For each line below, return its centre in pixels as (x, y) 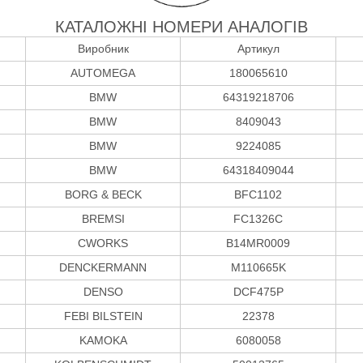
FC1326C (258, 218)
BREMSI (103, 218)
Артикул (258, 48)
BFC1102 (258, 194)
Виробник (103, 48)
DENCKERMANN (103, 267)
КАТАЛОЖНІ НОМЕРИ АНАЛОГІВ (181, 26)
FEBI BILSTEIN (103, 316)
